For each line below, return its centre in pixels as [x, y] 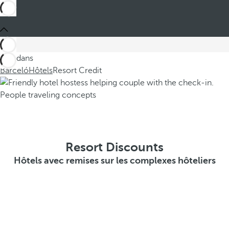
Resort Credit [77, 71]
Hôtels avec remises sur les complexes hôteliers [114, 161]
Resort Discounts [114, 147]
